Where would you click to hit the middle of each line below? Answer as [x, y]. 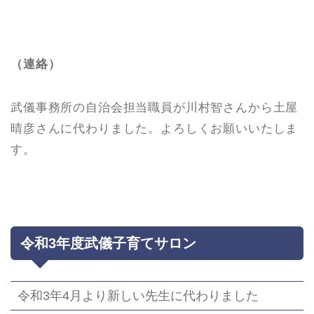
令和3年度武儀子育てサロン [108, 244]
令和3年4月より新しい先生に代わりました [138, 296]
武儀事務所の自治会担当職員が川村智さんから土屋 [155, 108]
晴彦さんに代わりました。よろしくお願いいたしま [155, 129]
